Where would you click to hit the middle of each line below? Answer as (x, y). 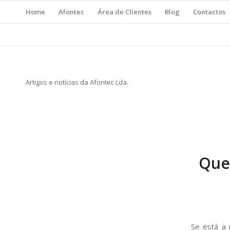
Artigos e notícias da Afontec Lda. (77, 82)
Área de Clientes (124, 12)
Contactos (209, 12)
